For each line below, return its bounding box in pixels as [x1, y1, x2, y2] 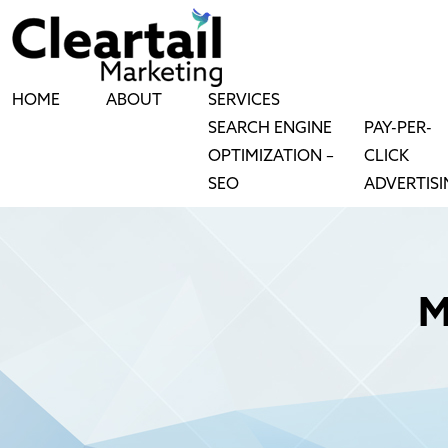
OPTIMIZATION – [208, 147, 334, 166]
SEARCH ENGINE [208, 119, 332, 138]
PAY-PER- [364, 119, 433, 138]
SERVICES [208, 91, 280, 110]
